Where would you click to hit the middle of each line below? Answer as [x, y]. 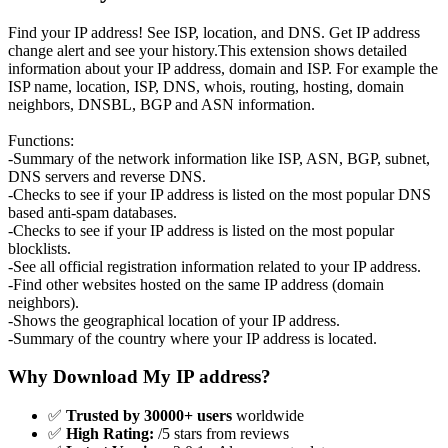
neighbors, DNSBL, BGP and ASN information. [161, 104]
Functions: [41, 140]
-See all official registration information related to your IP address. [214, 266]
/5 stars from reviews [221, 434]
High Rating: [110, 434]
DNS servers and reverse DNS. [107, 176]
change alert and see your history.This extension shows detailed [207, 50]
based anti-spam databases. [92, 212]
